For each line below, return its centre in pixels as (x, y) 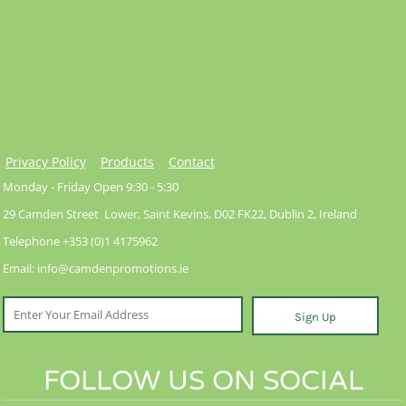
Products (127, 162)
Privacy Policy (46, 162)
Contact (192, 162)
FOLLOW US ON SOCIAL (203, 381)
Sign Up (316, 317)
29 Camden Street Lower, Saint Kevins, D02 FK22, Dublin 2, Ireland (180, 214)
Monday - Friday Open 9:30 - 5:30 (91, 187)
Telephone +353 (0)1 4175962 (80, 241)
